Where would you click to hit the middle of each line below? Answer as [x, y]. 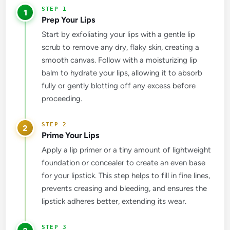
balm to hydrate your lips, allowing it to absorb [122, 73]
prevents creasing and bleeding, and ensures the [124, 189]
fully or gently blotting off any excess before [119, 86]
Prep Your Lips [68, 20]
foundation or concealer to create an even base [124, 163]
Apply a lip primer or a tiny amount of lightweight [127, 150]
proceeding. [62, 99]
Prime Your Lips [70, 136]
